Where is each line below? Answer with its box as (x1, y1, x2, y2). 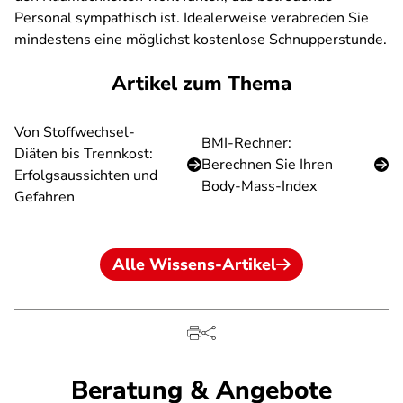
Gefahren (14, 187, 75, 207)
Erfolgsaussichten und (14, 166, 157, 185)
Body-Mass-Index (201, 176, 317, 196)
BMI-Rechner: (201, 133, 291, 153)
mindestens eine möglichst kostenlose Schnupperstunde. (14, 30, 387, 49)
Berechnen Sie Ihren (201, 155, 333, 175)
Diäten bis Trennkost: (14, 144, 153, 164)
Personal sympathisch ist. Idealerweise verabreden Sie (14, 8, 369, 28)
